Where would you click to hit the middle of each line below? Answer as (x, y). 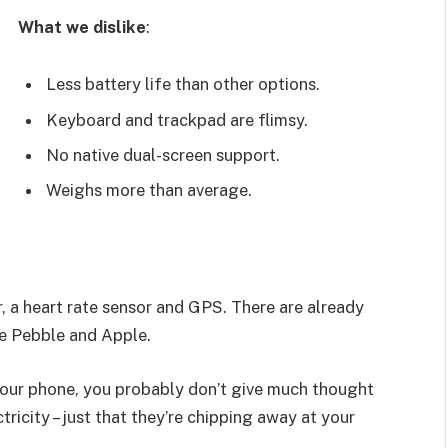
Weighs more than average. (149, 190)
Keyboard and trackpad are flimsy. (177, 119)
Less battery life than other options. (183, 84)
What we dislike (82, 26)
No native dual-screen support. (163, 155)
